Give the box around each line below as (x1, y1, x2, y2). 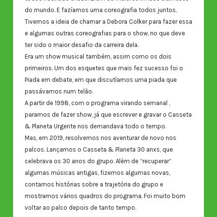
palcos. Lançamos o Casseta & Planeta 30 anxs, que (24, 145, 173, 153)
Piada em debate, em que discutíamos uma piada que (24, 76, 177, 83)
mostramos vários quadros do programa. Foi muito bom (24, 192, 186, 200)
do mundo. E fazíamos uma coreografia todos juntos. (24, 6, 177, 14)
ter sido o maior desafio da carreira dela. (24, 41, 139, 48)
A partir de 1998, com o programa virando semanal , (24, 99, 170, 107)
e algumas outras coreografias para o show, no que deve (24, 29, 185, 37)
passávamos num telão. (24, 87, 93, 95)
